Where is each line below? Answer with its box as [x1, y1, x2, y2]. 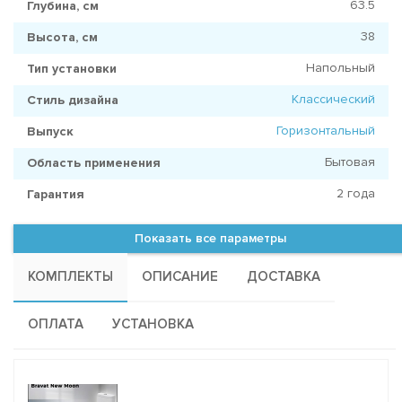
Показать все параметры [134, 231, 286, 247]
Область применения [27, 155, 161, 171]
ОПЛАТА [28, 316, 83, 333]
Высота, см [27, 30, 98, 46]
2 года [336, 186, 375, 202]
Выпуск [27, 124, 74, 140]
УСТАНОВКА [112, 316, 194, 333]
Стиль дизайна [27, 92, 118, 109]
